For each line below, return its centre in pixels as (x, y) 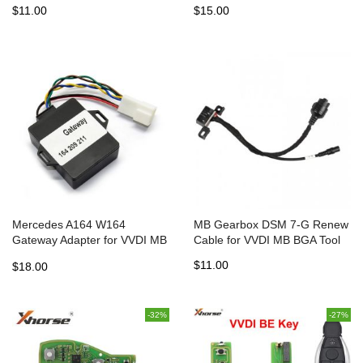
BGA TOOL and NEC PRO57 (85, 255)
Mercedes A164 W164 (69, 224)
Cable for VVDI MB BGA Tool (267, 240)
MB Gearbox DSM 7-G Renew (271, 224)
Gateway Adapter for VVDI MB (90, 240)
